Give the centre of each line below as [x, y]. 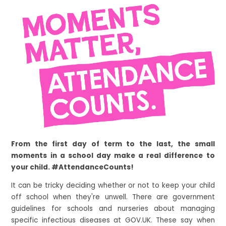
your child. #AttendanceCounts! [73, 167]
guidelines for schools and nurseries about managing [113, 209]
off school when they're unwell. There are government [113, 197]
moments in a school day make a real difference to [113, 155]
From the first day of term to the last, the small [113, 144]
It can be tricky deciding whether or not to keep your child [113, 186]
